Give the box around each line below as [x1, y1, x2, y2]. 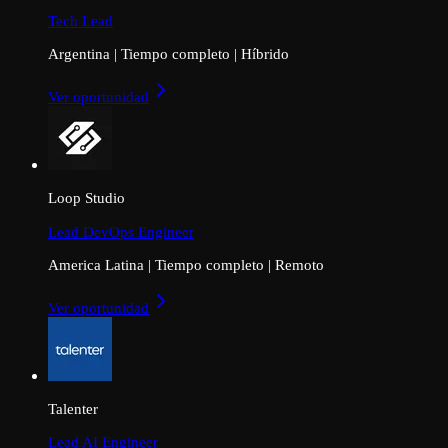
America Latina [48, 255, 144, 273]
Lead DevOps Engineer [48, 222, 194, 240]
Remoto [275, 255, 324, 273]
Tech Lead [48, 11, 113, 29]
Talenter [48, 400, 98, 418]
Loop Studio [48, 189, 125, 207]
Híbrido [241, 44, 289, 62]
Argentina [48, 44, 110, 62]
